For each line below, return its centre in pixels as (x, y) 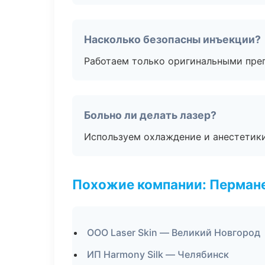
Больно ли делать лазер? (150, 115)
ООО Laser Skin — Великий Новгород (174, 232)
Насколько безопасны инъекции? (172, 39)
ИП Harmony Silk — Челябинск (158, 254)
